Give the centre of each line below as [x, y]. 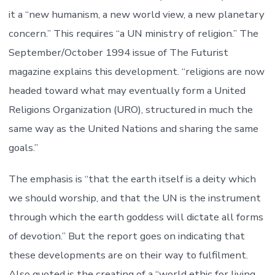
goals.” [23, 148]
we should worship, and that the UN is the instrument [134, 198]
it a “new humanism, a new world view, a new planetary [136, 15]
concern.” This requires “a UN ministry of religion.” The [133, 34]
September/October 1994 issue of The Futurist [118, 53]
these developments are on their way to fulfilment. [128, 255]
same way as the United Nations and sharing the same [133, 129]
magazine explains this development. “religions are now [136, 72]
